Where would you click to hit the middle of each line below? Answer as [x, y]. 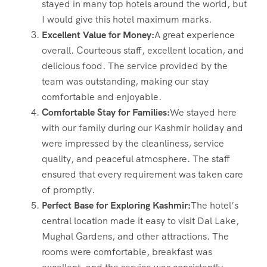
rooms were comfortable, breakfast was [127, 252]
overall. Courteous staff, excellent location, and [143, 50]
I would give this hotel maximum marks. [127, 19]
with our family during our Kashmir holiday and [142, 128]
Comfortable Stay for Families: [106, 112]
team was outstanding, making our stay [125, 81]
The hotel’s [215, 205]
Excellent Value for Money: [98, 35]
